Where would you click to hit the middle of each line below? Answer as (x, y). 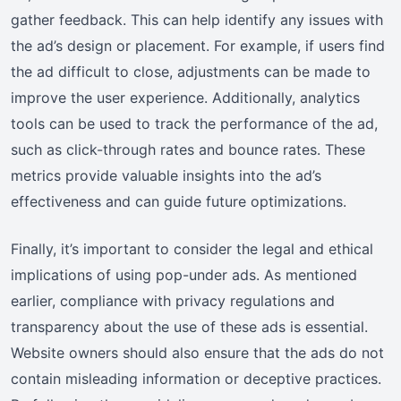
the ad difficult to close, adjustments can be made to (191, 71)
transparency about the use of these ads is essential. (189, 326)
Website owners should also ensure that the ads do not (197, 352)
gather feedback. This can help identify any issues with (197, 19)
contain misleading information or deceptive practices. (196, 378)
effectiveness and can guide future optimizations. (179, 201)
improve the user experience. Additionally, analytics (185, 97)
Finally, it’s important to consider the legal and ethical (192, 248)
